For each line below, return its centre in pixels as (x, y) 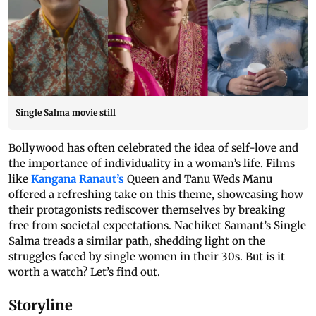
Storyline (41, 305)
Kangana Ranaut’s (78, 179)
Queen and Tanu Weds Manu (198, 179)
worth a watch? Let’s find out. (84, 272)
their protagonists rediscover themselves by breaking (147, 210)
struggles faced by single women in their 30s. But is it (147, 257)
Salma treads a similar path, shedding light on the (137, 241)
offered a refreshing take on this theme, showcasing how (156, 195)
